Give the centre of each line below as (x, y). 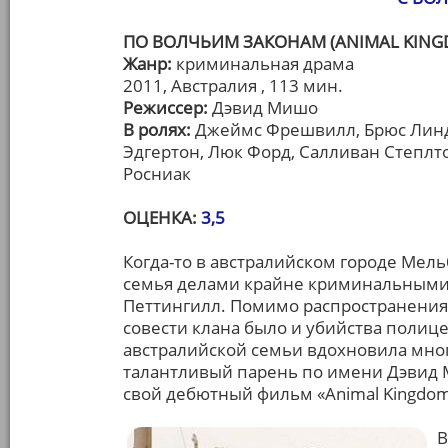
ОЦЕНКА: (162, 217)
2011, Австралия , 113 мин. (233, 85)
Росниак (157, 173)
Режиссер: (167, 107)
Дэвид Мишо (265, 107)
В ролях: (159, 129)
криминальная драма (265, 63)
